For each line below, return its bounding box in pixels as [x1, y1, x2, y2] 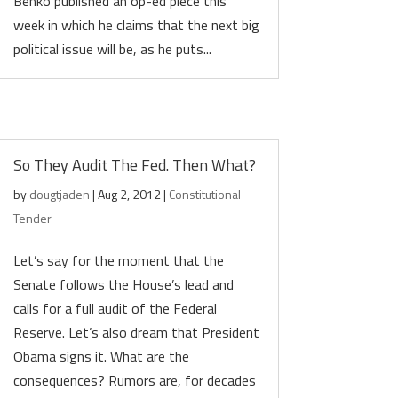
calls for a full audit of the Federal [13, 298, 218, 319]
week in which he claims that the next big [13, 14, 260, 36]
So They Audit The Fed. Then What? [172, 153, 257, 177]
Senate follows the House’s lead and [13, 274, 235, 295]
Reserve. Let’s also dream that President [13, 322, 260, 343]
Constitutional [169, 185, 242, 203]
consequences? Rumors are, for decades [13, 370, 257, 391]
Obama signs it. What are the [13, 346, 190, 367]
